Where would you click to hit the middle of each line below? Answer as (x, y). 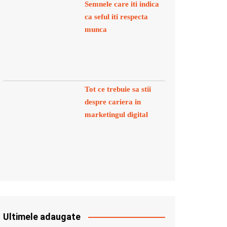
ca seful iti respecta (116, 17)
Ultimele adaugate (42, 217)
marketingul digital (116, 115)
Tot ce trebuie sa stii (118, 89)
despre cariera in (113, 102)
